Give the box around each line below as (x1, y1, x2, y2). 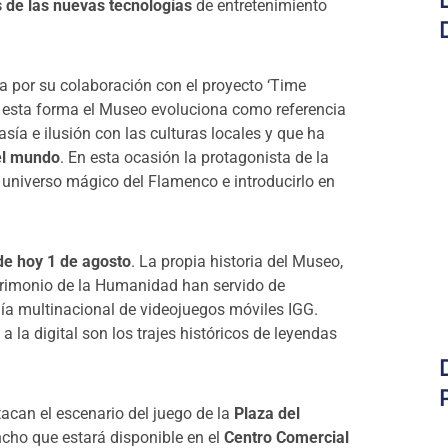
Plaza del (234, 404, 300, 424)
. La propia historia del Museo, (131, 252, 343, 272)
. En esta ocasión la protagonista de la (60, 148, 329, 168)
